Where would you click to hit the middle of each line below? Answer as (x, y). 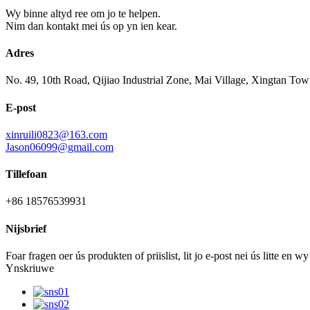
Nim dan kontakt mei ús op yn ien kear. (91, 26)
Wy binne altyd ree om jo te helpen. (83, 13)
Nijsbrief (26, 228)
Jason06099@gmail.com (60, 147)
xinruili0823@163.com (56, 134)
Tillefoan (26, 174)
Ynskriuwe (30, 268)
